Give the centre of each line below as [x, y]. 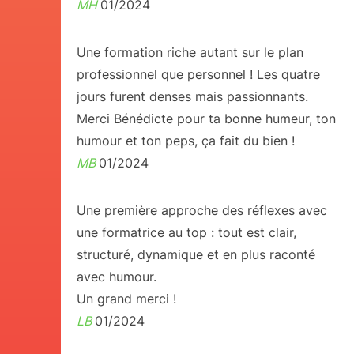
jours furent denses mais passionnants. [192, 96]
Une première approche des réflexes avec [201, 210]
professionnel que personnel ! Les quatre [198, 74]
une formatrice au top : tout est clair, [186, 232]
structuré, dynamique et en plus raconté [196, 254]
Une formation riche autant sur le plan [190, 52]
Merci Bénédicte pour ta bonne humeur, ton [206, 119]
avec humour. [116, 277]
